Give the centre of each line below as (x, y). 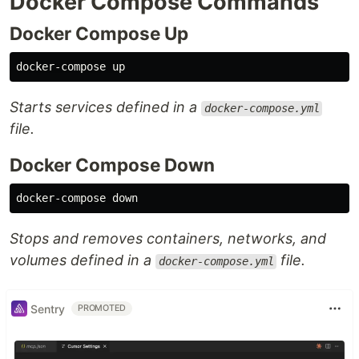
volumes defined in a (83, 260)
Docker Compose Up (99, 34)
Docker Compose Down (112, 165)
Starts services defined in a (105, 107)
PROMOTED (102, 309)
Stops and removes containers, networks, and (168, 239)
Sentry (48, 309)
